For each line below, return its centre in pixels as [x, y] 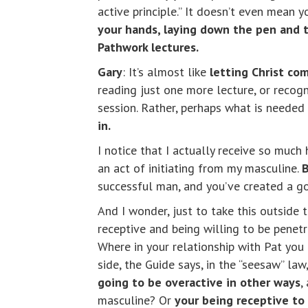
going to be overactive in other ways [199, 283]
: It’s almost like [166, 72]
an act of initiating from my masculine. [200, 168]
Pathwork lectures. [148, 47]
